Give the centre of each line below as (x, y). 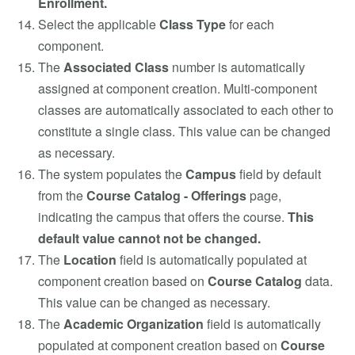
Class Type (193, 24)
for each (250, 24)
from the (61, 195)
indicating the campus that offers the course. (163, 216)
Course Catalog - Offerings (165, 195)
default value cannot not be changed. (149, 238)
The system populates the (112, 174)
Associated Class (116, 67)
